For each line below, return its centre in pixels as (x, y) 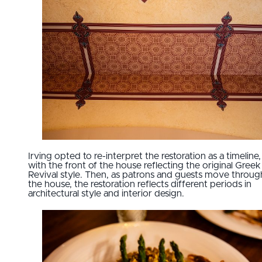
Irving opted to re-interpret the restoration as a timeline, (144, 156)
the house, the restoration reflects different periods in (140, 185)
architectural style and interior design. (106, 194)
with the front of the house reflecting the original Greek (144, 166)
